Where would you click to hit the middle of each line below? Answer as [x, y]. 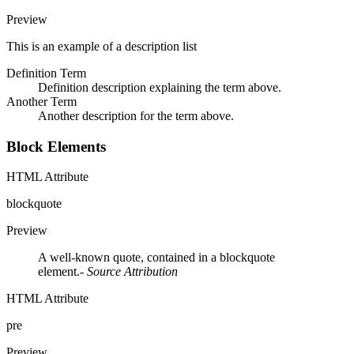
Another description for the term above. [136, 116]
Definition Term [46, 73]
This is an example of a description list [102, 47]
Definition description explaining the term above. [160, 88]
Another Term [41, 102]
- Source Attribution [129, 272]
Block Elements [56, 146]
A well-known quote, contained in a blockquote [156, 258]
